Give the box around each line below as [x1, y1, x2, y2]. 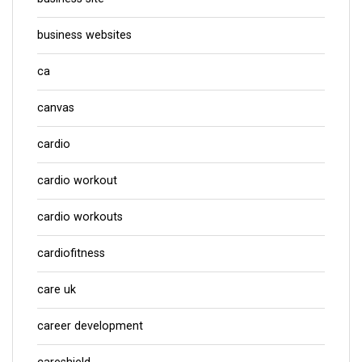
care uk [37, 283, 76, 297]
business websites [37, 28, 132, 43]
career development [37, 319, 143, 334]
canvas [37, 101, 74, 116]
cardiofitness [37, 246, 105, 261]
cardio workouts [37, 210, 123, 225]
